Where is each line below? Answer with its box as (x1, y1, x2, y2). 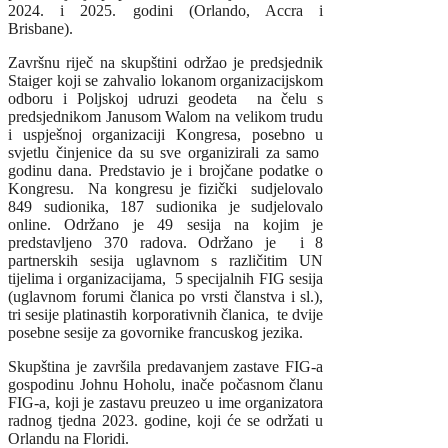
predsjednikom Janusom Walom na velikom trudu (8, 108, 324, 126)
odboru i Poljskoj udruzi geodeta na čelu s (8, 90, 324, 108)
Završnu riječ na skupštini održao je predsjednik (8, 54, 324, 72)
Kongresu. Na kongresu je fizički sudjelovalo (8, 180, 324, 198)
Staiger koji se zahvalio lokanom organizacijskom (8, 72, 324, 90)
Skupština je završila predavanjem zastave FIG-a (8, 358, 324, 376)
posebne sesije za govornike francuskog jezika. (8, 324, 303, 342)
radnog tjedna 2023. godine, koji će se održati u (8, 412, 324, 430)
